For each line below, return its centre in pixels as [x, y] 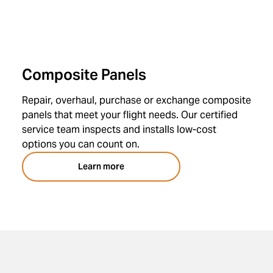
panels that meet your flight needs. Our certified [129, 115]
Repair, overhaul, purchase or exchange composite [136, 100]
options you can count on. [80, 144]
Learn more [101, 166]
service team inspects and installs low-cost [119, 129]
